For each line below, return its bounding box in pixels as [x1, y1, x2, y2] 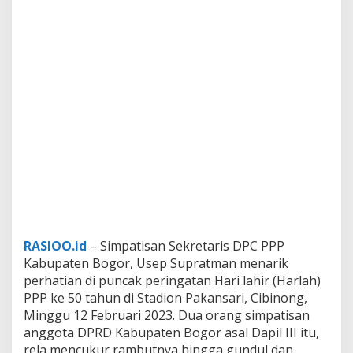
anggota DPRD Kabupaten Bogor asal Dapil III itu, [24, 324, 319, 341]
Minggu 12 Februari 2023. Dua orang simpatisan [24, 307, 310, 324]
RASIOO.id [24, 237, 87, 255]
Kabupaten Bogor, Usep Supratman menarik [24, 255, 288, 272]
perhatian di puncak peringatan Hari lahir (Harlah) [24, 272, 321, 289]
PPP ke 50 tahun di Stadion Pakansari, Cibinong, [24, 289, 307, 307]
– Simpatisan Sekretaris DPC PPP [90, 237, 284, 255]
